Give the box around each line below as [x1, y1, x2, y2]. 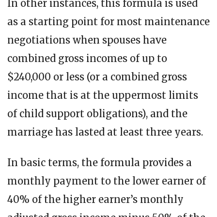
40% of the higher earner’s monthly [7, 193, 184, 206]
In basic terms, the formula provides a [7, 156, 192, 169]
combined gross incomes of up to [7, 52, 167, 65]
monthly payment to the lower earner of [7, 175, 206, 187]
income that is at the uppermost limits [7, 89, 198, 102]
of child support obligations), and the [7, 108, 187, 120]
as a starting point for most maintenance [7, 15, 210, 28]
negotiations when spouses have [7, 34, 167, 46]
